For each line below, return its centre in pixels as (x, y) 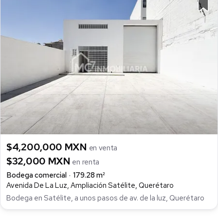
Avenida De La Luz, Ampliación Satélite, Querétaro (90, 186)
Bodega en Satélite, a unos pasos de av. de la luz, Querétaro (105, 198)
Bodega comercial (36, 175)
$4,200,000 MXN (48, 147)
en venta (103, 148)
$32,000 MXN (39, 161)
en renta (86, 162)
